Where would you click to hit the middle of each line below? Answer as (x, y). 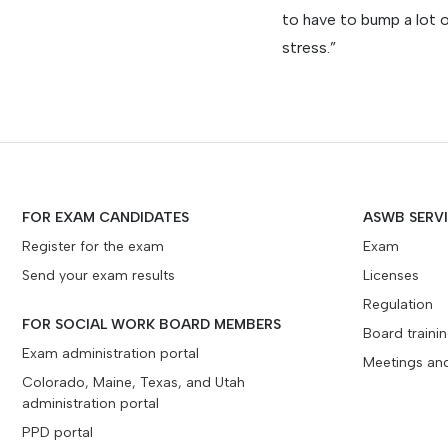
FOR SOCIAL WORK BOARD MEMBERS (151, 324)
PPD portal (57, 432)
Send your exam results (98, 275)
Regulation (398, 304)
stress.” (309, 47)
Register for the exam (93, 246)
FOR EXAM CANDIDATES (105, 217)
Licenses (391, 275)
